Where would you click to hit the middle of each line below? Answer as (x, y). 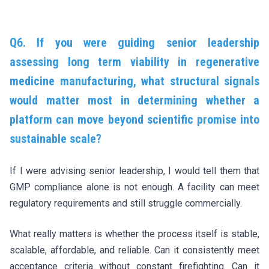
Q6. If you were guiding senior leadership (134, 42)
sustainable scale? (56, 138)
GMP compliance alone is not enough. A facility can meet (134, 187)
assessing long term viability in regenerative (134, 62)
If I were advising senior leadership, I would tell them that (134, 171)
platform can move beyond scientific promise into (134, 119)
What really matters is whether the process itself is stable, (134, 234)
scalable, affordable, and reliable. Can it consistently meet (134, 250)
